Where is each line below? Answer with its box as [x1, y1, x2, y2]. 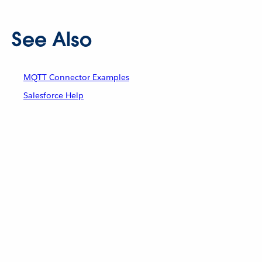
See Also [12, 27, 92, 53]
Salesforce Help [23, 90, 84, 101]
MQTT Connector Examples [23, 72, 129, 83]
